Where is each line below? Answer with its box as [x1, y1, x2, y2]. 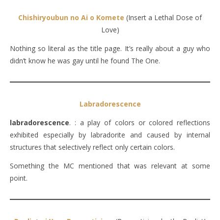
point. [10, 173, 27, 183]
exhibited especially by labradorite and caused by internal [10, 130, 210, 139]
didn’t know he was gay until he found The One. [10, 55, 160, 65]
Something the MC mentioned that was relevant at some [10, 161, 210, 170]
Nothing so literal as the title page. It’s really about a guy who [10, 43, 210, 53]
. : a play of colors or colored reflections [69, 117, 210, 127]
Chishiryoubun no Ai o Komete [18, 12, 124, 22]
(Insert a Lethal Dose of [124, 12, 202, 22]
